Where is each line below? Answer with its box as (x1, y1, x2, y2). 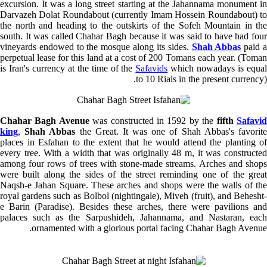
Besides (79, 201, 108, 212)
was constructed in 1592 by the (89, 115, 217, 126)
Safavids (135, 63, 168, 73)
